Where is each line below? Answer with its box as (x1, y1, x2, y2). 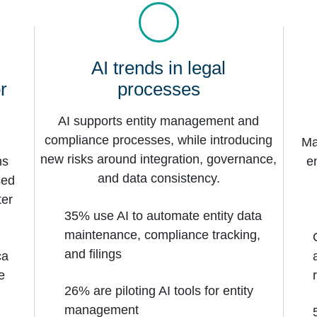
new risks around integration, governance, (40, 152, 277, 167)
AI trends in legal (91, 58, 226, 79)
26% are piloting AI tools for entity (64, 284, 253, 299)
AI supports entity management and (58, 114, 259, 129)
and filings (64, 246, 122, 261)
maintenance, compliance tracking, (64, 227, 260, 242)
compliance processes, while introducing (45, 133, 272, 148)
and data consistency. (97, 171, 220, 186)
